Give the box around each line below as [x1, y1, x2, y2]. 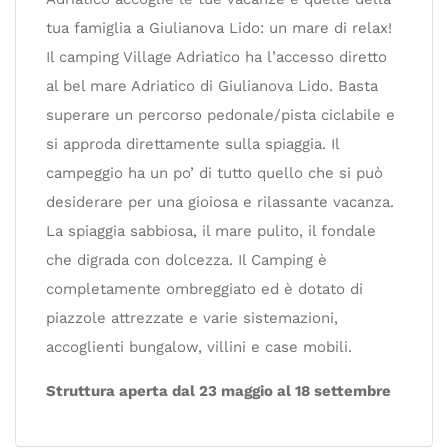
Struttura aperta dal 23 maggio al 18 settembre [46, 382, 391, 400]
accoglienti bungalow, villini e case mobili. [46, 338, 352, 356]
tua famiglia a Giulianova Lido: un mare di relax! [46, 19, 392, 37]
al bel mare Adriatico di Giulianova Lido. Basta [46, 77, 378, 95]
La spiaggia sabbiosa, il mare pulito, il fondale [46, 222, 376, 240]
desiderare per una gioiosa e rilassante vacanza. [46, 193, 394, 211]
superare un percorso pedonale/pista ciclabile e [46, 106, 395, 124]
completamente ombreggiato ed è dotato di [46, 280, 363, 298]
